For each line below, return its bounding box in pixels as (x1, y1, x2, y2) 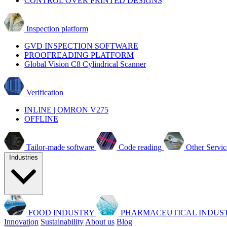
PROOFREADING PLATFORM (24, 51, 134, 59)
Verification (26, 88, 63, 97)
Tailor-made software (26, 143, 94, 152)
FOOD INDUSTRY (28, 208, 94, 217)
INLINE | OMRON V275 (24, 105, 108, 114)
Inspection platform (26, 24, 88, 33)
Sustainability (41, 217, 84, 226)
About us (85, 217, 115, 226)
